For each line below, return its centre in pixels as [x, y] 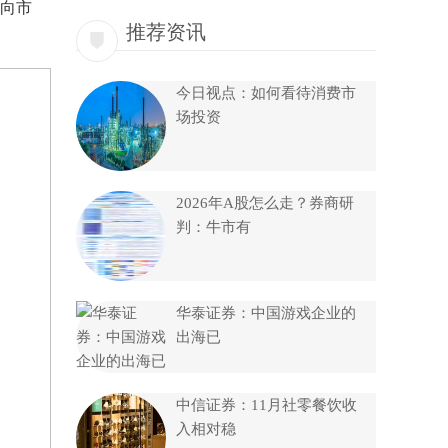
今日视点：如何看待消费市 [266, 93]
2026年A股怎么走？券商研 [265, 203]
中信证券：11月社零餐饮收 [266, 405]
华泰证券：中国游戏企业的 [266, 313]
